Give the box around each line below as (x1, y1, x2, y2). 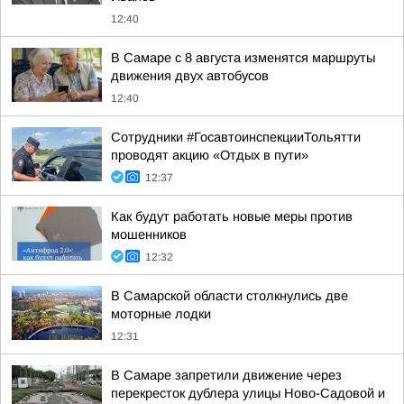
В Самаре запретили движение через (111, 368, 342, 382)
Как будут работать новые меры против (111, 209, 353, 224)
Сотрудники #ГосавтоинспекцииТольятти (111, 130, 361, 144)
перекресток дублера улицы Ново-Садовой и (111, 386, 385, 400)
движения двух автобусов (111, 69, 269, 83)
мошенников (111, 227, 187, 242)
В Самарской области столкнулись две (111, 289, 348, 303)
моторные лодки (111, 307, 211, 321)
